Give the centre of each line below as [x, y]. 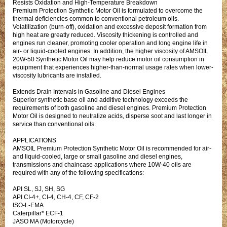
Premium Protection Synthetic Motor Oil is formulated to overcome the [108, 10]
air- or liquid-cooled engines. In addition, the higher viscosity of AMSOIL [110, 51]
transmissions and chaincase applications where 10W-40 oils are [102, 164]
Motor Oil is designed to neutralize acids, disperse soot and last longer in [112, 116]
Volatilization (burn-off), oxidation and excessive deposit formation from [110, 27]
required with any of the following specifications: [78, 173]
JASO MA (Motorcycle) [43, 221]
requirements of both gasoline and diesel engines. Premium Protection [109, 108]
